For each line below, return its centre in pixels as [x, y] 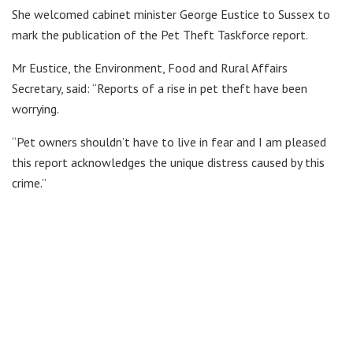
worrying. [35, 109]
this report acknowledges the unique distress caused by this [168, 163]
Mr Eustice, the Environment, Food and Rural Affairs [150, 68]
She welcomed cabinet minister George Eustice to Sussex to [171, 15]
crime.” [29, 183]
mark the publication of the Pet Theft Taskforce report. [160, 35]
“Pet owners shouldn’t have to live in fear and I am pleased [169, 142]
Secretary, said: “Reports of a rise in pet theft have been [160, 89]
